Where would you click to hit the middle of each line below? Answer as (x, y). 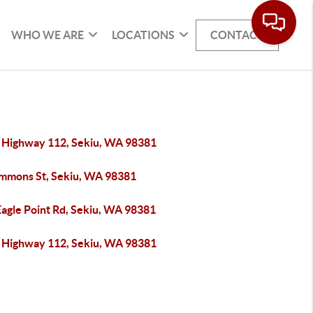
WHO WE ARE (48, 35)
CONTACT (238, 35)
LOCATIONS (144, 35)
